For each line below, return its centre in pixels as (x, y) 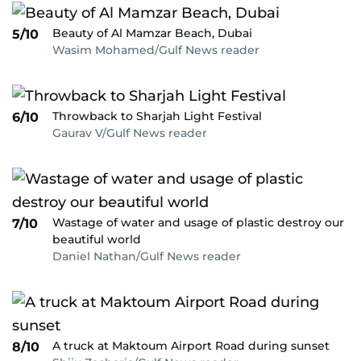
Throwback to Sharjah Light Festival (157, 116)
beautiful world (97, 239)
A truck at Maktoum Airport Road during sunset (191, 346)
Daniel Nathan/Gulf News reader (147, 256)
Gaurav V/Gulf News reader (130, 133)
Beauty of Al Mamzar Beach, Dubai (152, 33)
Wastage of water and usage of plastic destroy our (198, 222)
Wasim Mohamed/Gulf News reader (156, 50)
